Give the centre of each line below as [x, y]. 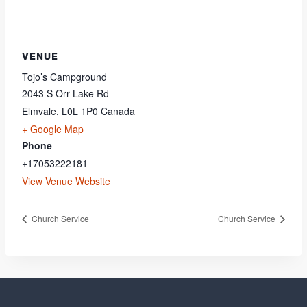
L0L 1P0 [80, 111]
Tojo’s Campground [64, 77]
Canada [118, 111]
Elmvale [39, 111]
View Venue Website [66, 181]
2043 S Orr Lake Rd [65, 93]
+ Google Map [53, 129]
